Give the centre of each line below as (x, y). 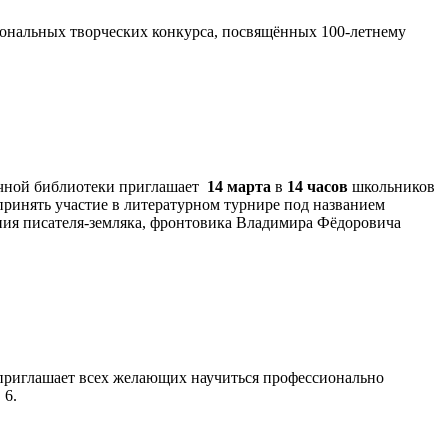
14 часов (317, 187)
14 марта (239, 187)
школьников (391, 187)
